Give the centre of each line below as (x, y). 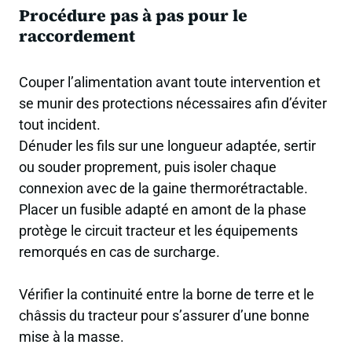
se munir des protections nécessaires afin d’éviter (173, 104)
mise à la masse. (71, 337)
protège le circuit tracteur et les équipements (158, 231)
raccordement (77, 36)
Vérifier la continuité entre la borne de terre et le (167, 295)
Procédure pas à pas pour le (133, 16)
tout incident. (60, 125)
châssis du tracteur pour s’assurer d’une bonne (164, 316)
